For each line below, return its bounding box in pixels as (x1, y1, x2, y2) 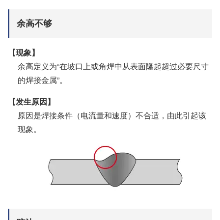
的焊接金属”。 (18, 74, 67, 85)
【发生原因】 (8, 95, 55, 107)
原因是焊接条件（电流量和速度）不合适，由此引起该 (18, 109, 206, 121)
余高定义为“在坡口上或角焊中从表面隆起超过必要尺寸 (18, 60, 209, 72)
